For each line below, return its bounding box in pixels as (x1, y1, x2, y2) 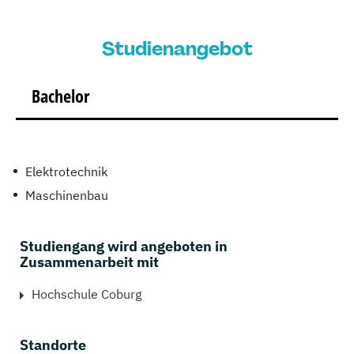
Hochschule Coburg (32, 285, 141, 302)
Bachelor (32, 83, 89, 107)
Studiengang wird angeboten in (20, 236, 228, 255)
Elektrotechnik (25, 163, 107, 179)
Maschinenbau (25, 186, 108, 203)
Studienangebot (101, 36, 253, 61)
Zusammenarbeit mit (20, 252, 159, 271)
